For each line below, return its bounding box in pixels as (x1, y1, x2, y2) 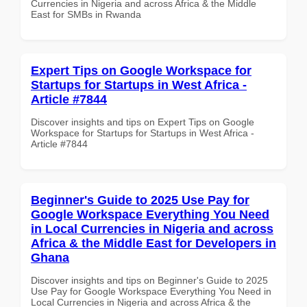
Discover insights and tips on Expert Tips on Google (31, 116, 254, 127)
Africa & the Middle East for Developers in (31, 236, 276, 250)
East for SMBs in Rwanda (31, 8, 141, 20)
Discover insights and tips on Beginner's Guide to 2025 (31, 274, 268, 286)
